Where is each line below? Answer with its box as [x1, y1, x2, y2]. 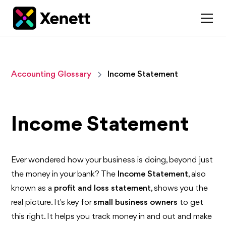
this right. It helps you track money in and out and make [11, 212, 212, 221]
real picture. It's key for [11, 198, 94, 207]
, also [188, 170, 206, 179]
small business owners [93, 198, 178, 207]
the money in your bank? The [11, 170, 118, 179]
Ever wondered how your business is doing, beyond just [11, 156, 213, 164]
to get [178, 198, 204, 207]
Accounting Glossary [11, 70, 92, 79]
